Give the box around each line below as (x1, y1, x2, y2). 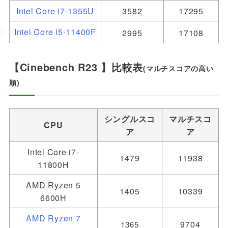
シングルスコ (104, 112, 156, 125)
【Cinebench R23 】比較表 (9, 59, 144, 74)
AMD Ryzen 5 (26, 179, 81, 191)
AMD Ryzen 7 (26, 212, 81, 224)
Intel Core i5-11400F (14, 25, 96, 38)
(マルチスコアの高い (143, 63, 214, 73)
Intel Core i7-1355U (16, 5, 95, 17)
